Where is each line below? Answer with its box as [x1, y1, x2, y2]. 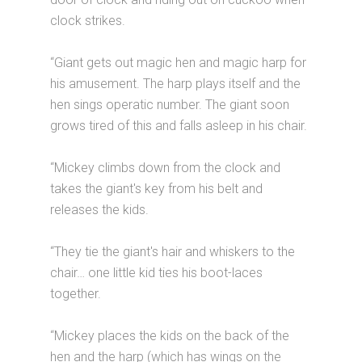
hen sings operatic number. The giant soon [50, 97, 290, 112]
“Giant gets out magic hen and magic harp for [50, 55, 307, 70]
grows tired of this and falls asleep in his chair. [50, 118, 308, 133]
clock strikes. [50, 13, 126, 28]
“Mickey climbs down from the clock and [50, 160, 281, 175]
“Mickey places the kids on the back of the [50, 328, 290, 343]
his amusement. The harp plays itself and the [50, 76, 301, 91]
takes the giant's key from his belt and [50, 181, 263, 196]
